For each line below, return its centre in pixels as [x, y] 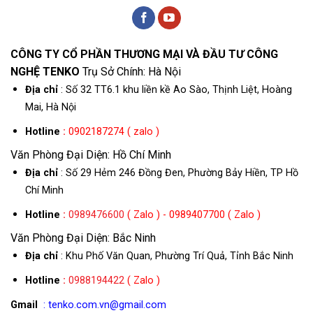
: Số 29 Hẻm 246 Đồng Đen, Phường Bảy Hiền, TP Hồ [178, 173]
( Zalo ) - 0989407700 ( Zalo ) [192, 214]
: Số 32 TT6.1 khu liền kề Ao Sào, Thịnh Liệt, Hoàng [175, 90]
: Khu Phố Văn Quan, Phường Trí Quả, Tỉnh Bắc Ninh [175, 256]
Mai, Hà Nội [50, 107]
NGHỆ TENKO [45, 72]
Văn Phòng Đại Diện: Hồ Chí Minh [91, 155]
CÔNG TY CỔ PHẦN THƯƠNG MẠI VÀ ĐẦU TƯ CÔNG [144, 54]
